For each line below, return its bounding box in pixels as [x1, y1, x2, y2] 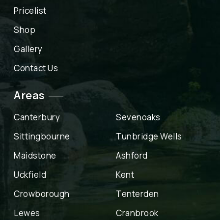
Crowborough [14, 188, 70, 200]
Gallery [14, 43, 43, 55]
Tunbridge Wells [116, 131, 182, 142]
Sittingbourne [14, 131, 70, 142]
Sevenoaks [116, 111, 161, 123]
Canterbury [14, 111, 60, 123]
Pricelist [14, 5, 47, 17]
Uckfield [14, 169, 46, 181]
